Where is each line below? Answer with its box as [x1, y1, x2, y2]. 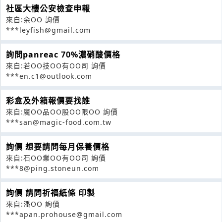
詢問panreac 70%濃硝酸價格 [6, 49, 120, 60]
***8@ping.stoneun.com [6, 163, 99, 173]
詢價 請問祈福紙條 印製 [6, 187, 95, 198]
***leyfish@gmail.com [6, 25, 91, 35]
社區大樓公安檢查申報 [6, 2, 90, 14]
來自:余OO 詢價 [6, 14, 60, 24]
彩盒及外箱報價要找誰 [6, 95, 90, 106]
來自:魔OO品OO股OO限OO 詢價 [6, 107, 118, 116]
